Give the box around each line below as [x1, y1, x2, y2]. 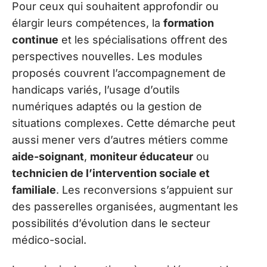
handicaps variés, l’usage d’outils [12, 83, 180, 96]
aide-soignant [12, 150, 84, 163]
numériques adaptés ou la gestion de [12, 100, 202, 113]
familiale [12, 183, 56, 196]
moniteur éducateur [90, 150, 193, 163]
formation [163, 16, 214, 29]
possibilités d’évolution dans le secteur [12, 216, 210, 229]
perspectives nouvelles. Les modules [12, 49, 203, 63]
